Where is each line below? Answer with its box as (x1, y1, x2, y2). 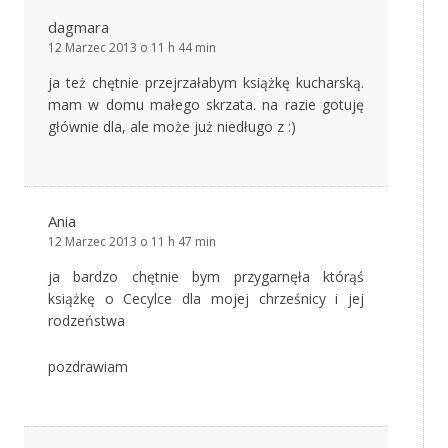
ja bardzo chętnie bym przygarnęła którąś (48, 267, 364, 287)
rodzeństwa (48, 311, 125, 331)
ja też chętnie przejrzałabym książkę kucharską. (48, 73, 364, 93)
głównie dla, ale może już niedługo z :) (48, 117, 296, 137)
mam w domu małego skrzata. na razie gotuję (48, 95, 364, 115)
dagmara (48, 17, 109, 38)
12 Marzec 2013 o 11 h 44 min (48, 39, 216, 57)
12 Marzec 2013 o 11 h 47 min (48, 233, 216, 251)
